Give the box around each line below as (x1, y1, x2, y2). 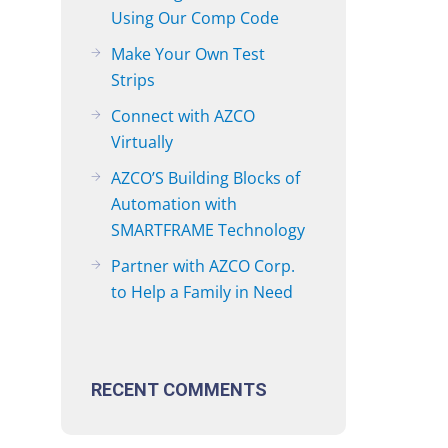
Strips (111, 69, 155, 91)
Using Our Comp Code (111, 7, 279, 29)
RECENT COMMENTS (91, 379, 267, 400)
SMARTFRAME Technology (111, 219, 305, 241)
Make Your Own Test (111, 43, 265, 65)
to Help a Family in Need (111, 281, 293, 303)
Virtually (111, 131, 173, 153)
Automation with (111, 193, 237, 215)
